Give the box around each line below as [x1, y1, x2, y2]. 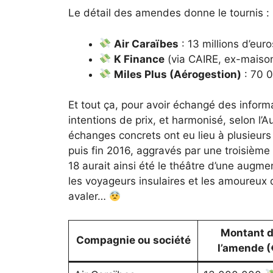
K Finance [114, 52, 165, 65]
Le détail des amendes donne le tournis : [68, 7, 269, 19]
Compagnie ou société [76, 233, 191, 246]
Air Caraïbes [114, 37, 179, 50]
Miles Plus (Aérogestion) [114, 68, 242, 80]
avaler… [68, 190, 109, 203]
